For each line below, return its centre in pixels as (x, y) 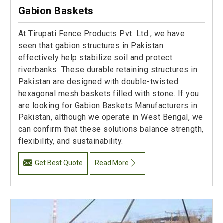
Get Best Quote (58, 163)
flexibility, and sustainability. (71, 141)
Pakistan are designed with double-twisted (98, 81)
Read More (112, 163)
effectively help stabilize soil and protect (95, 57)
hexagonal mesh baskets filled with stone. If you (109, 93)
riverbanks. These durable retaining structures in (108, 69)
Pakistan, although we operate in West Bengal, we (111, 117)
